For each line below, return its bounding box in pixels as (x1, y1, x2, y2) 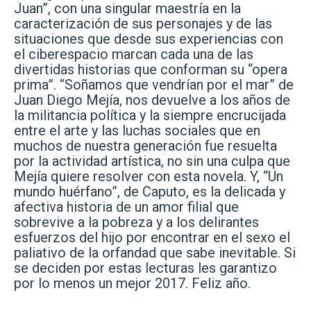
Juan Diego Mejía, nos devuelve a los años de (14, 92, 290, 108)
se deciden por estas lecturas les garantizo (14, 260, 277, 276)
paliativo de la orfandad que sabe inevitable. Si (14, 244, 296, 261)
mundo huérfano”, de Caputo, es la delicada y (14, 183, 285, 200)
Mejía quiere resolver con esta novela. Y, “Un (14, 168, 283, 185)
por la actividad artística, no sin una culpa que (14, 153, 290, 169)
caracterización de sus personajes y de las (14, 15, 272, 32)
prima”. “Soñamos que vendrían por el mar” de (14, 76, 294, 93)
